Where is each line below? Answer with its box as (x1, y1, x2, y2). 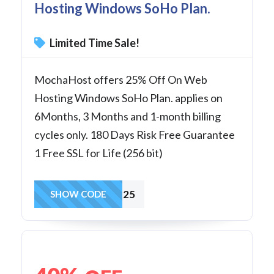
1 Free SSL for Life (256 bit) (34, 146, 163, 160)
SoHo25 (96, 187, 135, 201)
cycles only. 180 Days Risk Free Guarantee (34, 127, 235, 141)
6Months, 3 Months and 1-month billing (34, 109, 221, 123)
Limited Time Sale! (48, 35, 139, 50)
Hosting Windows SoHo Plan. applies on (34, 91, 223, 105)
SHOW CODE (50, 188, 106, 199)
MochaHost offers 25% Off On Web (34, 72, 207, 86)
